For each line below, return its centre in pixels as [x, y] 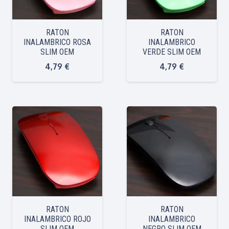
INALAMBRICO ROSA [57, 42]
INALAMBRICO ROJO [57, 219]
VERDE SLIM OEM [172, 52]
